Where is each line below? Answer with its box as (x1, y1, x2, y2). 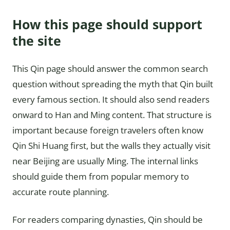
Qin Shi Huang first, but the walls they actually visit (12, 139, 210, 151)
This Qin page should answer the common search (12, 62, 208, 74)
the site (12, 31, 61, 49)
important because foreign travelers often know (12, 124, 203, 136)
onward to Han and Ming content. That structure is (12, 108, 212, 121)
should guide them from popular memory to (12, 170, 189, 182)
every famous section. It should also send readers (12, 93, 209, 105)
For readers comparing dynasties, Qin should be (12, 213, 203, 225)
